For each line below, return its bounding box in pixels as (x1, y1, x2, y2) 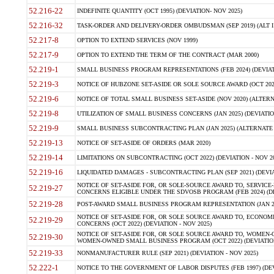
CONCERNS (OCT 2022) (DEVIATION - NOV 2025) (76, 220, 212, 227)
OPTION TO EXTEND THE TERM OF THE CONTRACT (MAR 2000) (76, 51, 259, 58)
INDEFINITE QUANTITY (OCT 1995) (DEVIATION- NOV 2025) (76, 7, 242, 14)
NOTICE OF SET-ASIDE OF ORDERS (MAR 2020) (76, 139, 210, 146)
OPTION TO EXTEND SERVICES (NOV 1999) (76, 37, 198, 43)
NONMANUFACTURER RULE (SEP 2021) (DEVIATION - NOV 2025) (76, 250, 258, 256)
